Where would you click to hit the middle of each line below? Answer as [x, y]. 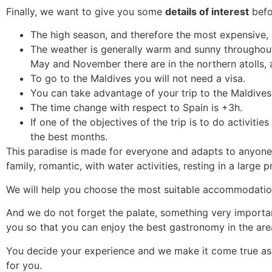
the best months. [69, 137]
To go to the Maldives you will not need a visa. [138, 79]
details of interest [207, 12]
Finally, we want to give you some [86, 12]
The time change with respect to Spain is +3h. [136, 108]
